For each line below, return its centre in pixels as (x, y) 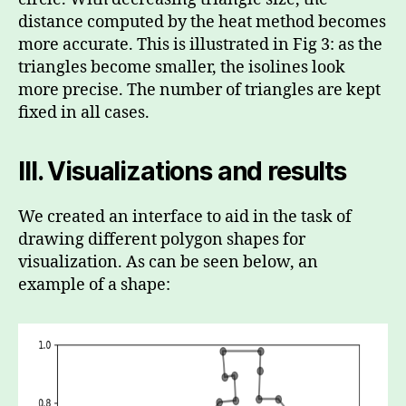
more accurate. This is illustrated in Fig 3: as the (200, 45)
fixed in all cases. (84, 113)
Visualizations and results (197, 171)
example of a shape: (94, 285)
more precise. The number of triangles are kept (199, 90)
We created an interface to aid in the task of (185, 217)
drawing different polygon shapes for (162, 240)
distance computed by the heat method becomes (202, 22)
